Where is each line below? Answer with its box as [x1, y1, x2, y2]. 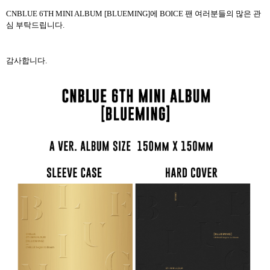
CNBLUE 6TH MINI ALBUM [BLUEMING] [6, 8, 150, 18]
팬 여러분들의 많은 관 [185, 8, 261, 18]
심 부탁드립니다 [6, 20, 63, 30]
